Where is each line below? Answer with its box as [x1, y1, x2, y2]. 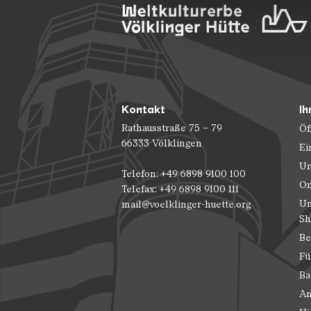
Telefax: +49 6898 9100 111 [121, 183, 239, 194]
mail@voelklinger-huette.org [121, 199, 251, 210]
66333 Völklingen [121, 137, 202, 149]
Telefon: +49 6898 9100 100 [121, 168, 246, 179]
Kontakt [121, 102, 165, 116]
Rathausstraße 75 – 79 [121, 122, 222, 133]
